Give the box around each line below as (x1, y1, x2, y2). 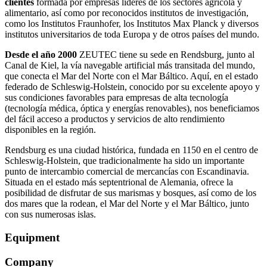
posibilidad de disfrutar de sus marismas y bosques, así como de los (5, 188, 256, 198)
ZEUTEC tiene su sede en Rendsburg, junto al (77, 49, 254, 60)
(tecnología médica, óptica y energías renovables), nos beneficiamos (5, 103, 259, 114)
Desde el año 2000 (5, 49, 77, 60)
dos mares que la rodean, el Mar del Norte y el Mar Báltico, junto (5, 198, 249, 209)
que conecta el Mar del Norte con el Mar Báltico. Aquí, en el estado (5, 71, 258, 82)
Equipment (5, 231, 60, 244)
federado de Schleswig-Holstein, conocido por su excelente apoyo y (5, 82, 260, 92)
